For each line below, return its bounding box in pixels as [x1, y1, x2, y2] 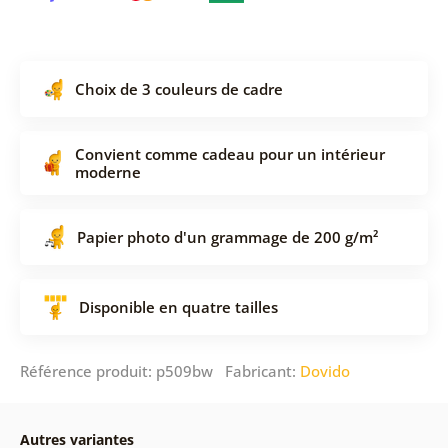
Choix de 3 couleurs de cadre [74, 78, 283, 99]
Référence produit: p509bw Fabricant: [19, 360, 300, 381]
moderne [74, 161, 141, 182]
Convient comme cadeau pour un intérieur [74, 143, 385, 164]
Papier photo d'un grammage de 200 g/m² [76, 226, 378, 247]
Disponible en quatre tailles [78, 296, 278, 317]
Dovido [299, 360, 350, 381]
